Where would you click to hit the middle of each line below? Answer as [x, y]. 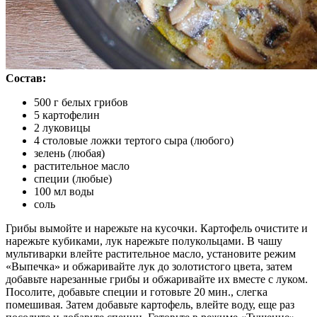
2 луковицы [62, 128]
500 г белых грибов [81, 103]
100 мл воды [64, 192]
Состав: [26, 79]
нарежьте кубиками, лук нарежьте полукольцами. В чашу [144, 241]
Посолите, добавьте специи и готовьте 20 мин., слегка [137, 292]
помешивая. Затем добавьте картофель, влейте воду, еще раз [150, 305]
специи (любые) [73, 179]
